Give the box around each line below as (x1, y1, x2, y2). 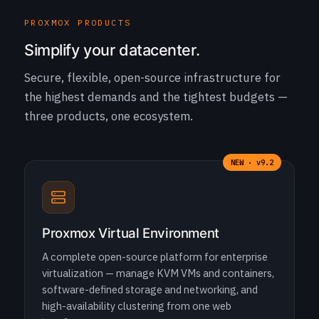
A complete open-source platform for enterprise (42, 250, 268, 263)
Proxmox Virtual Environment (42, 225, 219, 241)
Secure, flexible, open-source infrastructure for (24, 70, 281, 85)
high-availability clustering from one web (42, 299, 231, 313)
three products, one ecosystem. (24, 108, 193, 124)
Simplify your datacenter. (24, 41, 200, 59)
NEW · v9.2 (231, 157, 273, 167)
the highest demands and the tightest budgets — (24, 89, 288, 105)
